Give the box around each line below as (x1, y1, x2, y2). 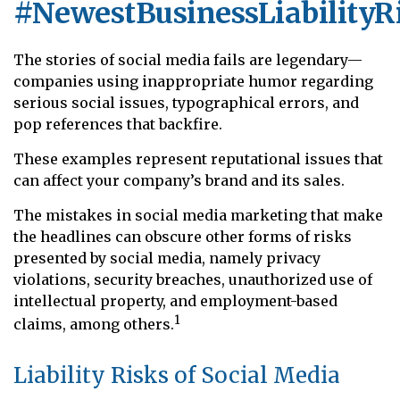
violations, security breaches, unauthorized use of (13, 271, 372, 288)
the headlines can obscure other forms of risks (13, 228, 352, 246)
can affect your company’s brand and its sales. (13, 171, 345, 189)
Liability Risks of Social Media (13, 362, 340, 390)
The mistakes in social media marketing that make (13, 206, 383, 224)
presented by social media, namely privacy (13, 249, 321, 267)
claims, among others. (13, 315, 174, 334)
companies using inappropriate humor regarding (13, 72, 373, 90)
